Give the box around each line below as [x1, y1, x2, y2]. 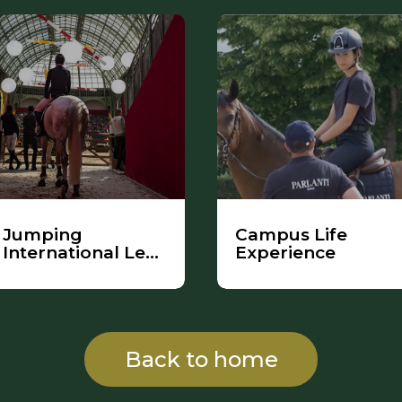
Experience [235, 242, 336, 263]
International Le [3, 242, 145, 263]
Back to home [124, 346, 278, 372]
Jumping [3, 224, 83, 245]
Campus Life [235, 224, 347, 245]
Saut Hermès [3, 260, 118, 281]
